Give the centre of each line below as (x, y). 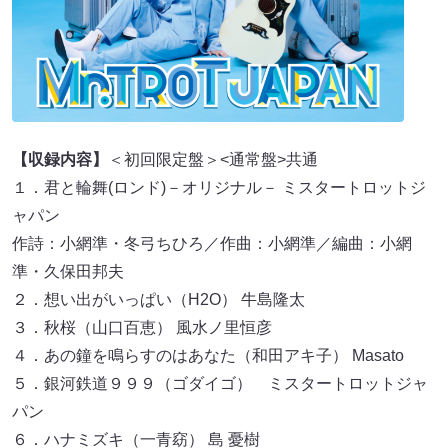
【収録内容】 (60, 159)
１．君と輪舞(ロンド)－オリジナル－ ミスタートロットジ (219, 187)
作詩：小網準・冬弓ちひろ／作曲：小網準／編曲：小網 (212, 243)
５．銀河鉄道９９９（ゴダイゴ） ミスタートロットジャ (220, 383)
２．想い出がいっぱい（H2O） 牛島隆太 (158, 299)
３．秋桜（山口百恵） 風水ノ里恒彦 (142, 327)
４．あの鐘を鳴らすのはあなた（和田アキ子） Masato (208, 355)
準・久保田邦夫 (68, 271)
